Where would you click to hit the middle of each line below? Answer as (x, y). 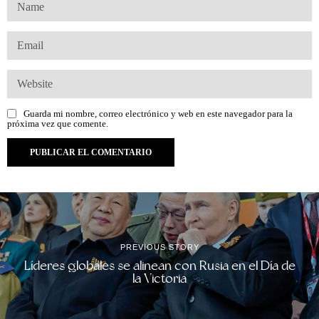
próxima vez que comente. (58, 124)
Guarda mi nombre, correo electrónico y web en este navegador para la (158, 114)
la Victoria (159, 278)
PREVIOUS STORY (159, 247)
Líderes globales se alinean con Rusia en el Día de (159, 265)
